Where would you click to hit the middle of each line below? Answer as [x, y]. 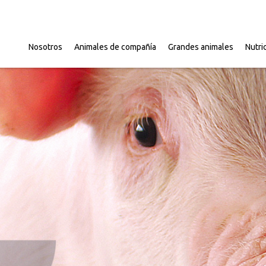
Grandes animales [201, 47]
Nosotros [45, 47]
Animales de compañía [115, 47]
